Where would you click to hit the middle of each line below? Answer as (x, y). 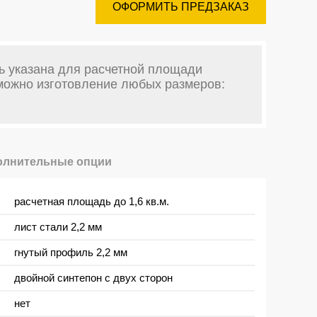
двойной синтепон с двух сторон (93, 277)
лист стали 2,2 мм (58, 226)
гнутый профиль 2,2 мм (71, 252)
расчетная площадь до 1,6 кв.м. (92, 201)
